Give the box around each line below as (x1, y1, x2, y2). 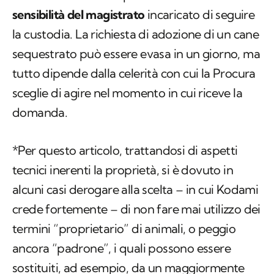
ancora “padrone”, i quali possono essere (12, 240, 231, 256)
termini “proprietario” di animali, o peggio (12, 221, 236, 237)
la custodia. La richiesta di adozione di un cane (12, 26, 259, 42)
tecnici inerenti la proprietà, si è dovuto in (12, 162, 233, 178)
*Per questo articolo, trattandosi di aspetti (12, 143, 238, 158)
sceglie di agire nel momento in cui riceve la (12, 85, 242, 101)
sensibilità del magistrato (12, 7, 145, 23)
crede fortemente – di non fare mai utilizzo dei (12, 201, 261, 217)
